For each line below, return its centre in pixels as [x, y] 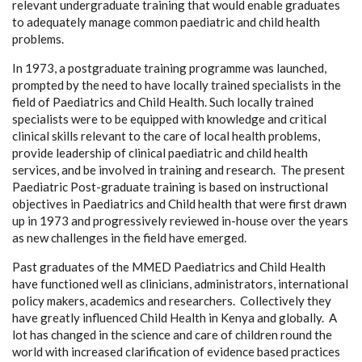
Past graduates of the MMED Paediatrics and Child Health [169, 267]
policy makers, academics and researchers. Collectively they [172, 301]
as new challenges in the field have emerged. [129, 238]
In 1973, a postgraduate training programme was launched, [169, 68]
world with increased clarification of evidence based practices [176, 351]
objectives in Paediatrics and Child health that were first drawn [179, 204]
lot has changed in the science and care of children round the [172, 335]
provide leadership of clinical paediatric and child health [160, 153]
